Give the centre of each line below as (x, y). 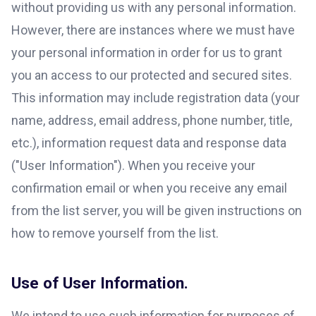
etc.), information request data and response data (149, 142)
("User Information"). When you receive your (133, 165)
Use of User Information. (100, 282)
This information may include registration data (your (156, 97)
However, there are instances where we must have (153, 30)
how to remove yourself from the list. (115, 233)
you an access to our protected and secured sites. (152, 75)
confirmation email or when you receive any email (149, 188)
